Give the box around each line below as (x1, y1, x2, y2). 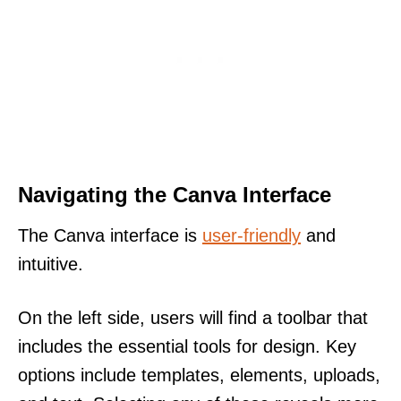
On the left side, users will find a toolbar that (18, 307, 368, 328)
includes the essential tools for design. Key (18, 336, 356, 356)
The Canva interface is (18, 225, 202, 245)
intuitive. (18, 253, 83, 274)
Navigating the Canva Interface (18, 182, 331, 207)
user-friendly (202, 225, 301, 245)
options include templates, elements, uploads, (18, 364, 380, 385)
